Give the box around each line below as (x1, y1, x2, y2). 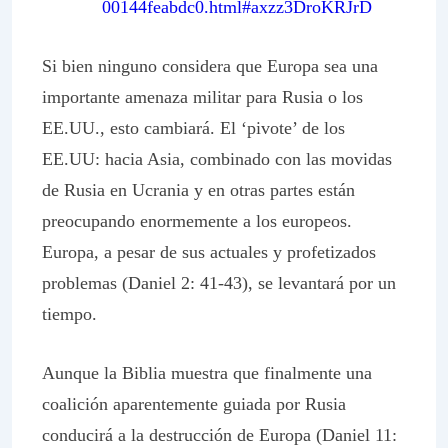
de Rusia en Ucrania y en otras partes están (42, 180, 355, 200)
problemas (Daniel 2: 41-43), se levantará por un (42, 273, 396, 293)
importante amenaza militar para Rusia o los (42, 87, 363, 107)
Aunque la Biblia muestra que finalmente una (42, 363, 372, 383)
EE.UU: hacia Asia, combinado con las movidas (42, 149, 392, 169)
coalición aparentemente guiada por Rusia (42, 394, 346, 414)
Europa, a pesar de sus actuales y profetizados (42, 242, 376, 262)
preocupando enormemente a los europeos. (42, 211, 352, 231)
